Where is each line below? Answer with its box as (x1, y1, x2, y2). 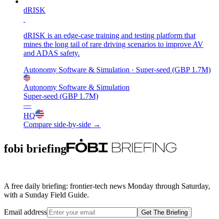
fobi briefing (4, 142, 66, 155)
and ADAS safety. (23, 48, 80, 57)
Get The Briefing (141, 208, 188, 216)
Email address (4, 207, 47, 216)
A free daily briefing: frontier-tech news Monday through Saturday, (4, 181, 210, 190)
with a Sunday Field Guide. (4, 190, 89, 199)
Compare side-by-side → (23, 120, 101, 129)
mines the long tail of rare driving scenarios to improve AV (23, 40, 203, 48)
